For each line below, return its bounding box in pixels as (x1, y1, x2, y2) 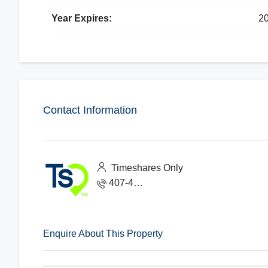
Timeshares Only (109, 162, 183, 173)
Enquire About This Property (43, 229, 163, 239)
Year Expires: (51, 13, 112, 24)
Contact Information (43, 104, 137, 117)
